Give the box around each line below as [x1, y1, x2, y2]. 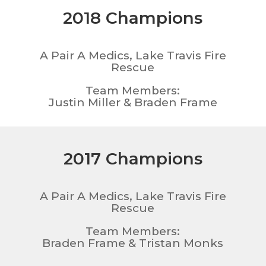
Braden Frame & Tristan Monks [42, 236, 224, 250]
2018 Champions [63, 7, 203, 28]
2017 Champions [63, 148, 202, 169]
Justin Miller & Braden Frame [48, 95, 217, 109]
